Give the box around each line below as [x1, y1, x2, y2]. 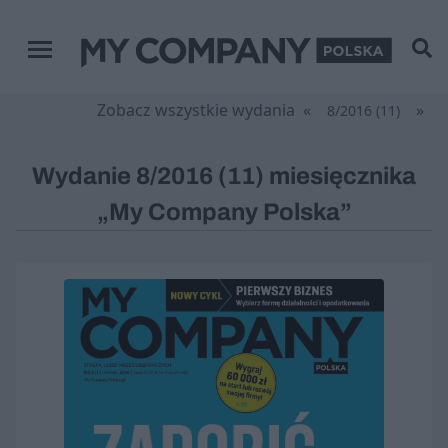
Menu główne [27, 48, 131, 70]
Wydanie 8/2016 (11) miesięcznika [32, 163, 416, 189]
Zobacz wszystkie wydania [97, 99, 295, 121]
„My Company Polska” [96, 199, 352, 225]
